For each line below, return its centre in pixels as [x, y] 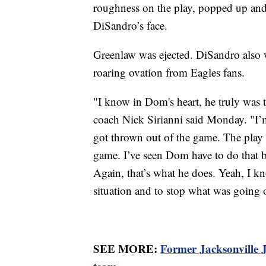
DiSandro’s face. [130, 26]
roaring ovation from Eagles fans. [169, 72]
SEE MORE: [127, 249]
